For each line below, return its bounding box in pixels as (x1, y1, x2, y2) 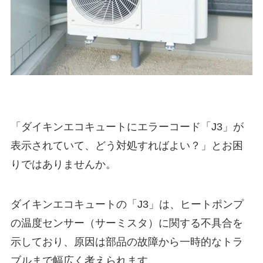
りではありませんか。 (10, 159, 116, 170)
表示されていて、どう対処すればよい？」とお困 (10, 140, 243, 151)
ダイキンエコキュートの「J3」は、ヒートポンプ (10, 198, 244, 210)
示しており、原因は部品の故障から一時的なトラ (10, 235, 243, 248)
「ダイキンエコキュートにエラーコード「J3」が (10, 121, 244, 133)
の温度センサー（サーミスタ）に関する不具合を (10, 217, 243, 229)
